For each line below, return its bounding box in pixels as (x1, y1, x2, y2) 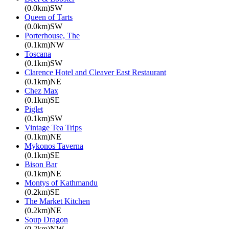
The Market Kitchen (25, 196, 90, 205)
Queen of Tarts (25, 12, 73, 21)
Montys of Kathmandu (25, 178, 98, 187)
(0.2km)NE (25, 205, 61, 215)
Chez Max (25, 86, 58, 95)
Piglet (25, 104, 43, 113)
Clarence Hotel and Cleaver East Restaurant (25, 67, 166, 77)
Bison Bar (25, 159, 57, 169)
